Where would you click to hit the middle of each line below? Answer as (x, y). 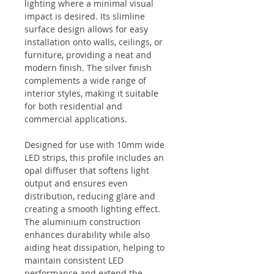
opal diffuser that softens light (87, 170)
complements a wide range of (85, 80)
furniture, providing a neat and (88, 55)
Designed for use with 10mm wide (94, 145)
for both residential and (73, 106)
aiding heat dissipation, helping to (94, 247)
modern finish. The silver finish (88, 68)
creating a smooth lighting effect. (92, 209)
